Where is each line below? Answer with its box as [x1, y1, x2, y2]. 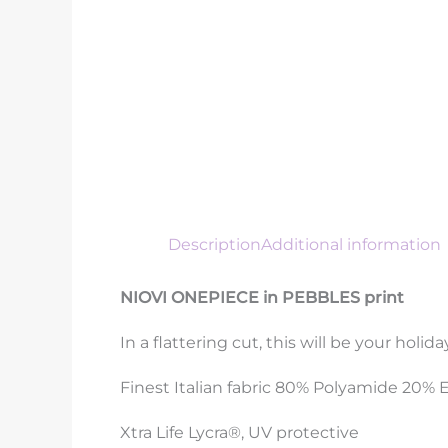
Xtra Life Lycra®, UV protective [120, 422, 359, 442]
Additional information [261, 234, 441, 254]
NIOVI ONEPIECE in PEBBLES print [120, 287, 408, 307]
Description [168, 234, 261, 254]
